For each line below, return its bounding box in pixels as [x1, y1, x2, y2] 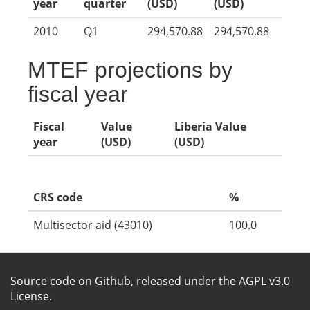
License [10, 289, 49, 304]
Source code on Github [10, 273, 131, 289]
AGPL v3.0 [239, 273, 290, 289]
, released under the [131, 273, 239, 289]
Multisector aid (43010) [33, 217, 152, 232]
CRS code [33, 190, 82, 205]
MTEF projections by [28, 57, 232, 82]
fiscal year [28, 82, 128, 107]
